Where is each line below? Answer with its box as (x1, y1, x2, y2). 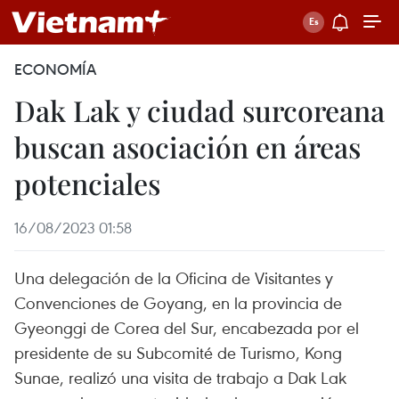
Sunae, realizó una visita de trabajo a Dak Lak (14, 366, 346, 388)
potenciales (14, 164, 160, 202)
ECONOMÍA (14, 60, 96, 79)
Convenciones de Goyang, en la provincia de (14, 291, 342, 313)
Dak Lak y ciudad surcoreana (14, 91, 385, 129)
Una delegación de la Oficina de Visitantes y (14, 266, 333, 289)
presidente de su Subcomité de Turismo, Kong (14, 341, 342, 363)
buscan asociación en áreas (14, 127, 361, 166)
